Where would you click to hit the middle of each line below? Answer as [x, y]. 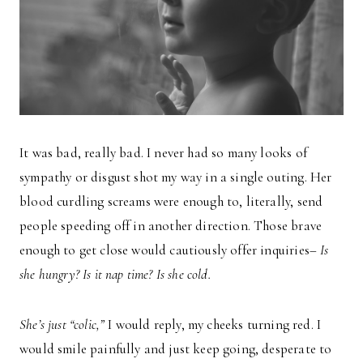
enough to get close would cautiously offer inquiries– [170, 250]
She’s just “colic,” [62, 324]
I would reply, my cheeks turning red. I [213, 324]
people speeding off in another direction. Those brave [171, 225]
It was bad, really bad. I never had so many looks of [163, 152]
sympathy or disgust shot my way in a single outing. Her [176, 177]
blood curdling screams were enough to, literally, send [171, 201]
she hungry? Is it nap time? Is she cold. [115, 274]
